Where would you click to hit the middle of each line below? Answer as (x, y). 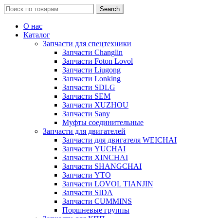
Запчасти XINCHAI (95, 157)
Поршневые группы (96, 210)
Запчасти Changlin (92, 52)
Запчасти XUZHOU (95, 105)
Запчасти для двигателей (84, 131)
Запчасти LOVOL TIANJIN (108, 184)
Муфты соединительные (103, 122)
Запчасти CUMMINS (97, 201)
